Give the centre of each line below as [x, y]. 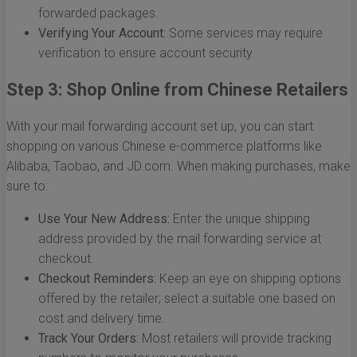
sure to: [27, 186]
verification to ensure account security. [147, 53]
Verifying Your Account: [102, 33]
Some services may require [244, 33]
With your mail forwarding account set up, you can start [160, 127]
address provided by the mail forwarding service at [180, 239]
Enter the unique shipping [240, 219]
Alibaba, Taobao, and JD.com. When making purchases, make [178, 167]
